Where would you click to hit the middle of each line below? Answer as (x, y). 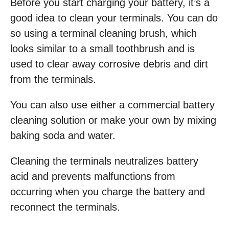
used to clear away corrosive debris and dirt (109, 64)
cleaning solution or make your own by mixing (113, 120)
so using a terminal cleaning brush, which (104, 33)
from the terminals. (53, 79)
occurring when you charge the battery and (108, 192)
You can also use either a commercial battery (112, 105)
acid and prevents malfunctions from (93, 176)
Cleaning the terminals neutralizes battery (104, 161)
